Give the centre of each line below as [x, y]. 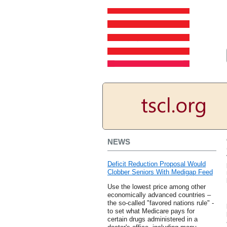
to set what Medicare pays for [151, 211]
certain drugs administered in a [153, 219]
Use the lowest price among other [157, 187]
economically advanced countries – [159, 195]
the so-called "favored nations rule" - [161, 203]
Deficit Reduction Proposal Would [157, 164]
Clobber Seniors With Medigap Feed [160, 172]
